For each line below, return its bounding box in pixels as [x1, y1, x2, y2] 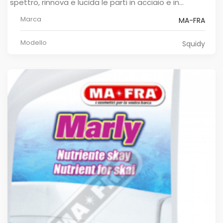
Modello [20, 37, 47, 47]
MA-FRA [179, 15, 205, 25]
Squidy [182, 38, 205, 49]
